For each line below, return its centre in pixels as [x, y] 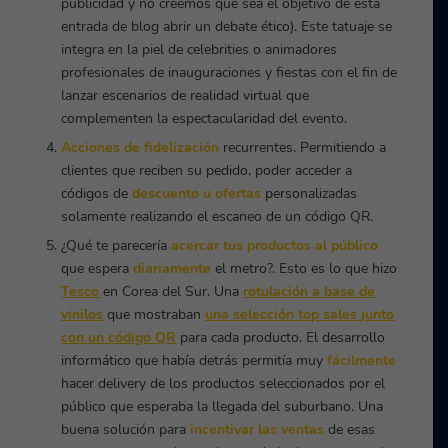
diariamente [172, 269]
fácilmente [362, 361]
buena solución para [126, 430]
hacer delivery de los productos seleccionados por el [223, 384]
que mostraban [156, 315]
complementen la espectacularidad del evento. [204, 119]
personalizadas [309, 194]
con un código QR [119, 338]
